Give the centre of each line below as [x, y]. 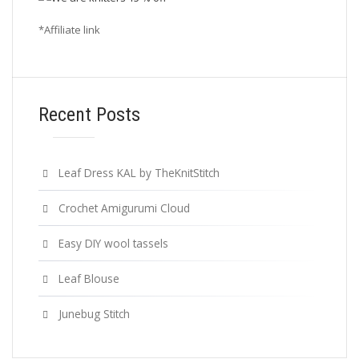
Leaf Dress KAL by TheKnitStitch [139, 172]
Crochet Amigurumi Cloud [124, 208]
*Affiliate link [69, 29]
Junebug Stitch [94, 313]
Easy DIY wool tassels [113, 243]
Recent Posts [89, 114]
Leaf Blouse [89, 278]
